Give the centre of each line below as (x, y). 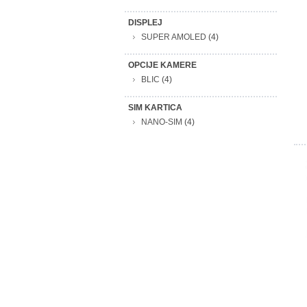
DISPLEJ (145, 23)
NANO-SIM (162, 122)
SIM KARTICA (155, 108)
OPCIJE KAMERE (162, 65)
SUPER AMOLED (174, 37)
